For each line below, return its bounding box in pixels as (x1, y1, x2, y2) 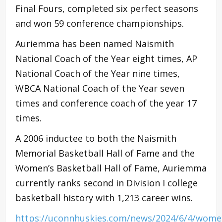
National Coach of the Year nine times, (15, 67, 180, 80)
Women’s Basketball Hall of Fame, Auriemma (15, 162, 207, 174)
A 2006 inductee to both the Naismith (15, 132, 176, 145)
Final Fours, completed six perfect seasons (15, 2, 198, 15)
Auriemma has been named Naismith (15, 38, 174, 50)
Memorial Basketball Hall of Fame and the (15, 147, 195, 160)
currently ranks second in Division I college (15, 177, 198, 189)
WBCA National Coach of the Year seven (15, 82, 184, 95)
